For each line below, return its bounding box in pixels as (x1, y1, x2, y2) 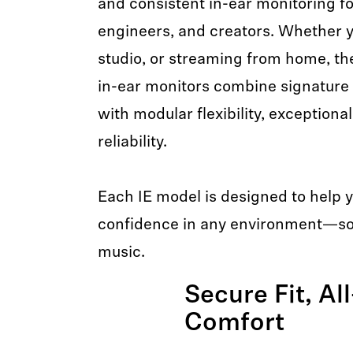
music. (97, 245, 145, 261)
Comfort (184, 311, 284, 336)
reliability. (97, 135, 167, 150)
